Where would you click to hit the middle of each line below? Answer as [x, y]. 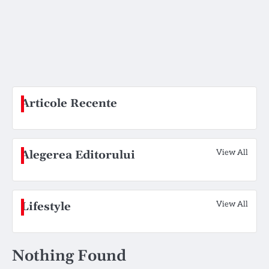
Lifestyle [46, 207]
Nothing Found [69, 256]
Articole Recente [69, 104]
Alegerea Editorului [78, 155]
